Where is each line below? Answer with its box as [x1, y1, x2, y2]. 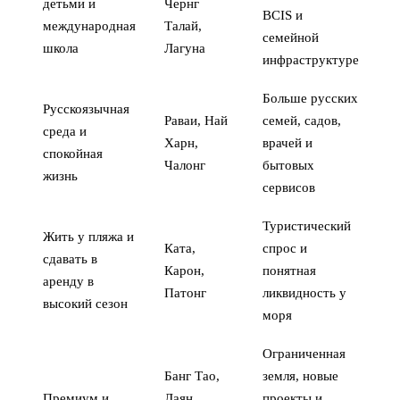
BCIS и [262, 7, 303, 22]
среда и [43, 123, 87, 138]
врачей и [262, 135, 312, 150]
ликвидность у [262, 285, 346, 300]
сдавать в [43, 251, 97, 266]
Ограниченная [262, 346, 346, 361]
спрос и [262, 240, 307, 255]
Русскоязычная [43, 101, 129, 116]
